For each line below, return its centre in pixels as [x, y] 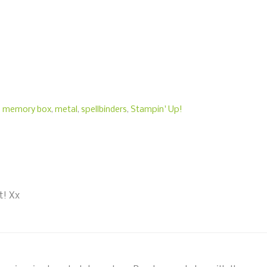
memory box [27, 110]
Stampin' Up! [156, 110]
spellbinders [104, 110]
